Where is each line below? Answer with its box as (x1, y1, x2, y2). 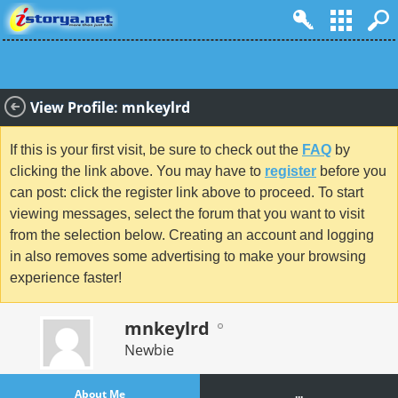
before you (316, 163, 386, 179)
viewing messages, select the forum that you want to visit (10, 206, 364, 222)
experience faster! (10, 270, 122, 286)
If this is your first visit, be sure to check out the (10, 142, 302, 158)
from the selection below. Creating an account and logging (10, 227, 374, 243)
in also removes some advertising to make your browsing (10, 249, 366, 265)
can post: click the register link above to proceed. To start (10, 185, 363, 201)
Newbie (124, 339, 174, 360)
